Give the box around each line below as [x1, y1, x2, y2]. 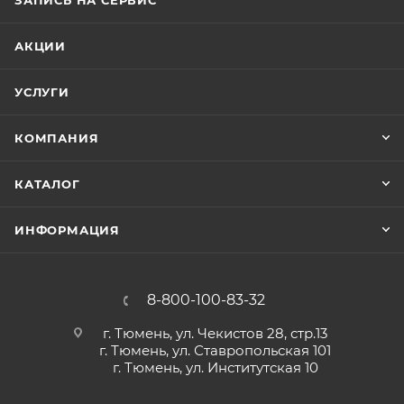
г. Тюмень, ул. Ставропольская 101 [99, 342, 331, 359]
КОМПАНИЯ [14, 131, 99, 145]
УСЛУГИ [14, 85, 69, 99]
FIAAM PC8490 [14, 2, 123, 20]
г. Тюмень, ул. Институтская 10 [112, 359, 318, 376]
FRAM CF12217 [14, 24, 112, 42]
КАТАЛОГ [14, 177, 80, 191]
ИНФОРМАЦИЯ [14, 223, 120, 237]
